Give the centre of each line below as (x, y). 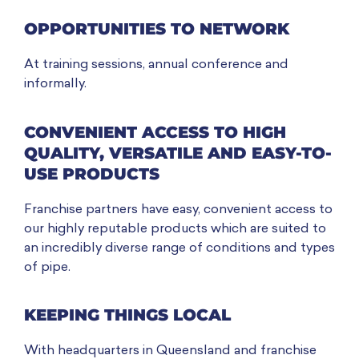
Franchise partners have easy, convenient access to (178, 210)
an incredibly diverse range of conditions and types (179, 248)
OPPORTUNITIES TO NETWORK (157, 29)
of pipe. (47, 267)
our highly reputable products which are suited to (175, 229)
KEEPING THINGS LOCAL (127, 315)
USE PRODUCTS (92, 173)
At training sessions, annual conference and (156, 65)
